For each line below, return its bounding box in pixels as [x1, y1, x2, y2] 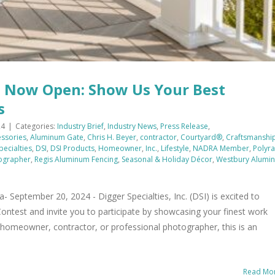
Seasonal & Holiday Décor [122, 154, 212, 165]
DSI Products [50, 143, 95, 154]
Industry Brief [57, 121, 104, 132]
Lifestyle [161, 143, 189, 154]
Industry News [107, 121, 157, 132]
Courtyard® [180, 132, 222, 143]
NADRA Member [193, 143, 249, 154]
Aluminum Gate [30, 132, 83, 143]
